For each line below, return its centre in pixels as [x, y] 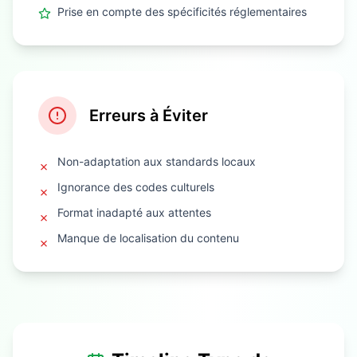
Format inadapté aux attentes [134, 212]
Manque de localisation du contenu [148, 237]
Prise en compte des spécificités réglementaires [182, 11]
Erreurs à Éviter [149, 115]
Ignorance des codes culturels [136, 186]
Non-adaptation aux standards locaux [157, 161]
